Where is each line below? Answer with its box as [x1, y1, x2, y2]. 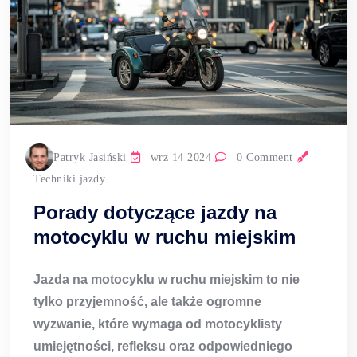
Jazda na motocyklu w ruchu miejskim [33, 273, 263, 287]
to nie [263, 273, 300, 287]
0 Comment [233, 151, 293, 164]
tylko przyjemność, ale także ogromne [33, 295, 261, 309]
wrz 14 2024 [147, 151, 211, 164]
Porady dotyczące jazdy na [33, 202, 277, 224]
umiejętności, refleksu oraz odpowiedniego [33, 339, 292, 354]
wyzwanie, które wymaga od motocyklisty [33, 317, 282, 331]
